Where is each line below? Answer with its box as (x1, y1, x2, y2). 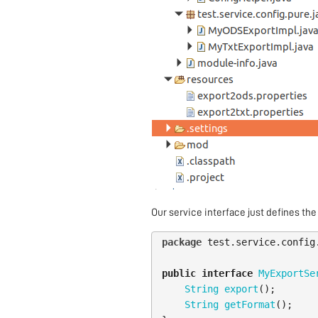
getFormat (224, 299, 275, 311)
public (161, 268, 196, 280)
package (161, 236, 202, 248)
